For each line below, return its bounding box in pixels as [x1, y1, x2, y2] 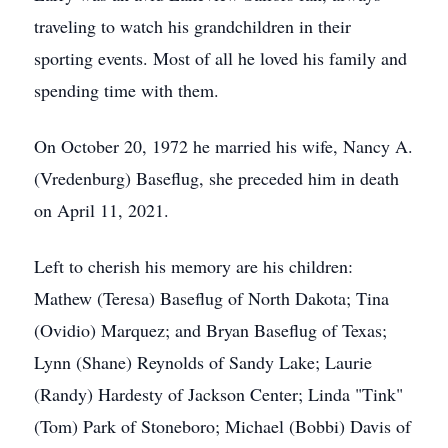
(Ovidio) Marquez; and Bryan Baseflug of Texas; [34, 318, 387, 342]
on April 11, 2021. [34, 198, 169, 222]
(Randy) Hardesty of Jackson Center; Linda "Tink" [34, 382, 403, 406]
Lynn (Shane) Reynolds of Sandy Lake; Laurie [34, 350, 372, 374]
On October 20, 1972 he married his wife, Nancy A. [34, 134, 413, 158]
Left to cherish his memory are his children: [34, 254, 353, 278]
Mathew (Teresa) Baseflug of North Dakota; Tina [34, 286, 389, 310]
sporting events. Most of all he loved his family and [34, 46, 407, 70]
